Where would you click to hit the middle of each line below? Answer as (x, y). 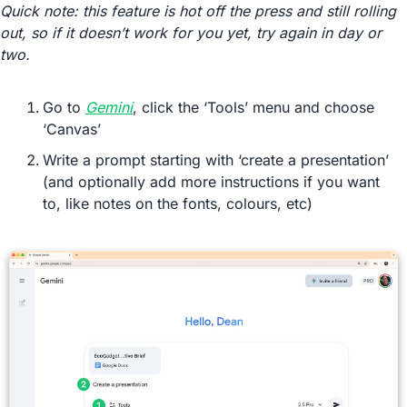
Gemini (109, 107)
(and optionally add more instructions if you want (211, 182)
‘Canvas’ (72, 129)
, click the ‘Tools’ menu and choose (253, 107)
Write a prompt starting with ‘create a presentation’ (216, 160)
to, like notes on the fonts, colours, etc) (178, 203)
